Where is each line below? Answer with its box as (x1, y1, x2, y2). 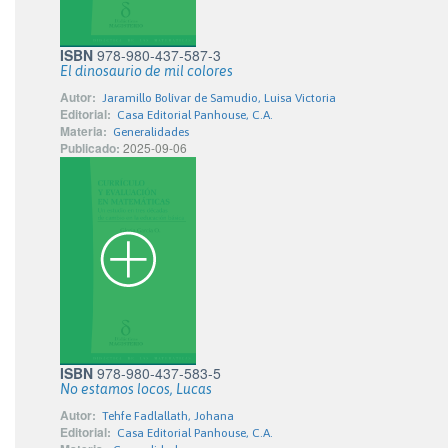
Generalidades (113, 125, 189, 139)
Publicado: (60, 139, 120, 157)
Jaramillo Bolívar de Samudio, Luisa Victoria (102, 91, 336, 105)
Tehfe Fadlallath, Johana (102, 409, 234, 423)
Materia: (60, 122, 107, 140)
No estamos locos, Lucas (60, 381, 212, 397)
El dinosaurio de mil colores (60, 63, 233, 79)
